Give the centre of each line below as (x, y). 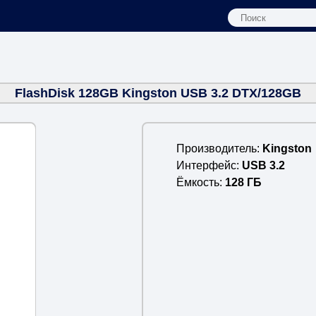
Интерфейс (206, 165)
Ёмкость (197, 182)
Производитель (216, 148)
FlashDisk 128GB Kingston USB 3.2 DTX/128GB (158, 93)
